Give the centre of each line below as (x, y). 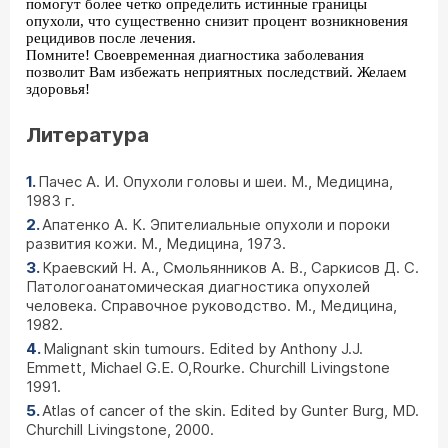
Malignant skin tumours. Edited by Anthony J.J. (203, 348)
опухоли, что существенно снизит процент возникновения (217, 21)
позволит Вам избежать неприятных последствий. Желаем (216, 72)
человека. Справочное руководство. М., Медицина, (211, 305)
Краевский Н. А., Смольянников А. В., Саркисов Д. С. (230, 267)
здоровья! (58, 89)
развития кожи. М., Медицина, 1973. (156, 243)
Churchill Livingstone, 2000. (120, 429)
